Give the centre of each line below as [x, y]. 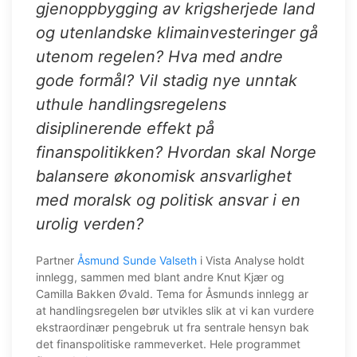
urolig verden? [90, 224]
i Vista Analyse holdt [251, 260]
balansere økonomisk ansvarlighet [164, 176]
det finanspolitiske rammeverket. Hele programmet [168, 344]
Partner [57, 260]
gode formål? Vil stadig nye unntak [167, 80]
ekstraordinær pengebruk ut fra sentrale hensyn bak [173, 327]
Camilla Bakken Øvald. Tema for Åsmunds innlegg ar [172, 294]
